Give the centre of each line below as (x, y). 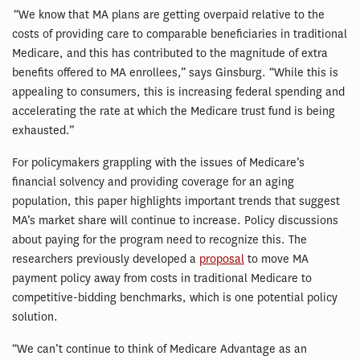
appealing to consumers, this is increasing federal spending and (178, 92)
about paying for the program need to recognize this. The (160, 240)
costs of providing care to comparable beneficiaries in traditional (180, 35)
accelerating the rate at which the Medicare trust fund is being (174, 112)
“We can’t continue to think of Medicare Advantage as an (160, 350)
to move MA (276, 260)
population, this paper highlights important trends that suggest (176, 202)
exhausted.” (43, 131)
